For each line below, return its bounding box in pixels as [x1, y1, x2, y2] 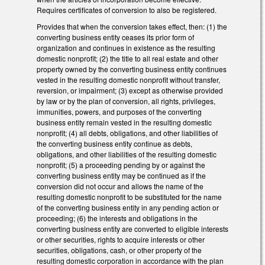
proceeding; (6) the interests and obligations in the [37, 213, 198, 224]
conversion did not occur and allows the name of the [37, 181, 203, 192]
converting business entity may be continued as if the [37, 170, 206, 181]
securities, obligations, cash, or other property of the [37, 245, 202, 256]
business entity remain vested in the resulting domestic [37, 117, 212, 128]
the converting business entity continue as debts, [37, 138, 192, 149]
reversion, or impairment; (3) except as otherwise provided [37, 85, 223, 96]
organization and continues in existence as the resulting [37, 43, 215, 53]
